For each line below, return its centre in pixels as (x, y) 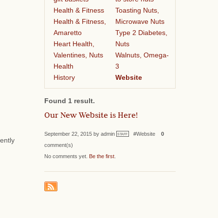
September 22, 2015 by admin (80, 134)
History (64, 77)
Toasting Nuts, (137, 10)
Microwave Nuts (140, 21)
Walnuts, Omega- (142, 55)
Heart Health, (74, 44)
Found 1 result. (70, 101)
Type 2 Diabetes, (141, 32)
